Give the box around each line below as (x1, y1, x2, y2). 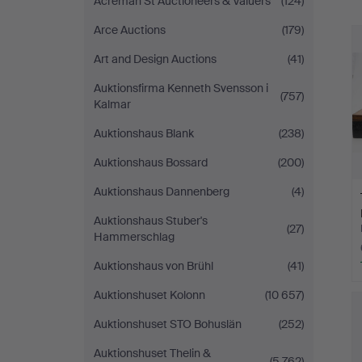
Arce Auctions (94, 23, 166, 37)
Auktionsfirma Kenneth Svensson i (94, 81, 268, 95)
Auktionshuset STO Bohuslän (94, 317, 242, 331)
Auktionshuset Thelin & (94, 346, 211, 360)
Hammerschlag (94, 229, 175, 244)
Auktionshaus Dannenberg (94, 184, 229, 199)
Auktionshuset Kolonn (94, 288, 205, 302)
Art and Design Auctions (94, 52, 217, 66)
